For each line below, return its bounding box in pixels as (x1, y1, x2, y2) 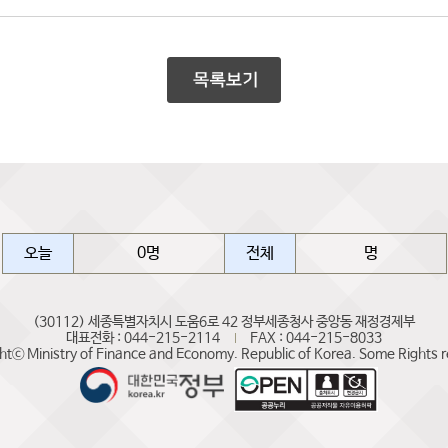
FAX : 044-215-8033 (250, 330, 382, 346)
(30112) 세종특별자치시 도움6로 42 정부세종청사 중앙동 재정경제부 (33, 314, 415, 330)
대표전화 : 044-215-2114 (66, 330, 220, 346)
